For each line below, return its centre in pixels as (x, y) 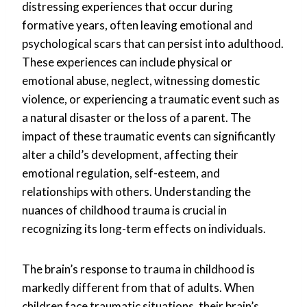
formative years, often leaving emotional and (137, 25)
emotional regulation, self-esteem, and (121, 173)
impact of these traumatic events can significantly (149, 136)
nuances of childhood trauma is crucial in (124, 210)
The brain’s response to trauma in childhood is (138, 269)
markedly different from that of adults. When (138, 287)
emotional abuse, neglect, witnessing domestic (141, 80)
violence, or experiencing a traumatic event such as (151, 99)
